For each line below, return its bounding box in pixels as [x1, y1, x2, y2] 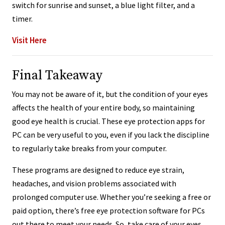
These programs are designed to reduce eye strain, [12, 164, 184, 175]
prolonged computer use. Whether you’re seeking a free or [12, 191, 211, 202]
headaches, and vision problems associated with [12, 178, 176, 188]
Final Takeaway [12, 67, 102, 84]
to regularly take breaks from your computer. [12, 143, 167, 153]
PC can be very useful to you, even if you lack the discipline [12, 129, 209, 140]
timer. [12, 13, 33, 24]
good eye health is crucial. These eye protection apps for [12, 116, 205, 126]
